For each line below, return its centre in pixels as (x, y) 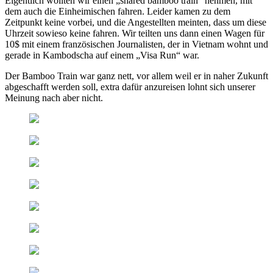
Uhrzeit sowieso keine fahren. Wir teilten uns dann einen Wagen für (135, 33)
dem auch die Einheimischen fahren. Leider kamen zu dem (118, 11)
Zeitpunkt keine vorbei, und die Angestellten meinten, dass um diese (136, 22)
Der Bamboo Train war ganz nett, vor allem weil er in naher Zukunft (136, 76)
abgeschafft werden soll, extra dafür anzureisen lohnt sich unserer (130, 87)
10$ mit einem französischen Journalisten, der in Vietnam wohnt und (136, 44)
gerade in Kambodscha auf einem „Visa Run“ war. (102, 55)
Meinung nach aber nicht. (54, 97)
